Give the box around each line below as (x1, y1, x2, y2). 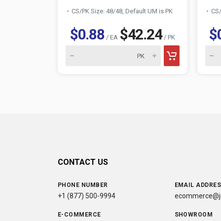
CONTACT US (58, 157, 108, 167)
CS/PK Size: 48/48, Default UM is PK (72, 7, 173, 15)
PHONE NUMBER (58, 182, 108, 188)
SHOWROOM (174, 211, 213, 218)
